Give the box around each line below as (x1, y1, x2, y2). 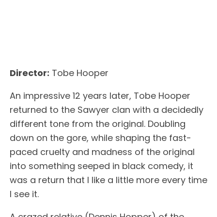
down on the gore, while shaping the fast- (10, 132, 191, 144)
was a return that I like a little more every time (10, 174, 207, 186)
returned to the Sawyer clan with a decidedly (10, 104, 203, 116)
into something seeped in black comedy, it (10, 160, 193, 172)
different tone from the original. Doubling (10, 118, 186, 130)
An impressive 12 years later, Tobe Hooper (10, 90, 190, 102)
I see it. (10, 188, 39, 201)
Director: (10, 67, 49, 79)
